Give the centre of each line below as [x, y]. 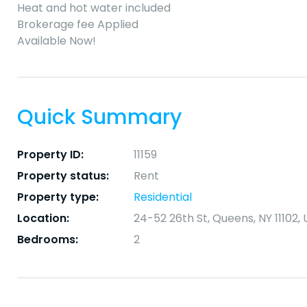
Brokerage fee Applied [78, 25]
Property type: [58, 197]
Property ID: [50, 155]
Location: [43, 219]
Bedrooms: [48, 240]
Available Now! [57, 41]
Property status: [63, 176]
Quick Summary [99, 118]
